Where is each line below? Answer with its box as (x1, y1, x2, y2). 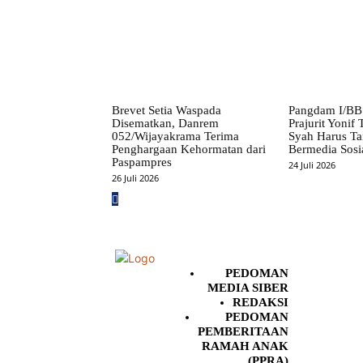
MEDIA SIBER (207, 281, 288, 295)
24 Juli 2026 (288, 159, 335, 172)
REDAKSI (233, 296, 288, 310)
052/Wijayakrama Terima (112, 130, 239, 143)
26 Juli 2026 (112, 172, 159, 185)
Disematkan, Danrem (112, 117, 219, 130)
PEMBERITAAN (198, 325, 288, 339)
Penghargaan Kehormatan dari (112, 143, 266, 156)
